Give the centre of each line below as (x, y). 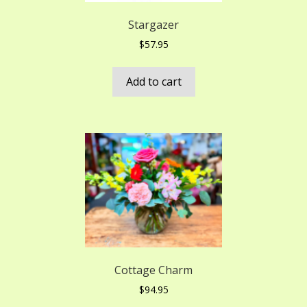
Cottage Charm (153, 270)
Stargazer (153, 25)
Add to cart (153, 82)
